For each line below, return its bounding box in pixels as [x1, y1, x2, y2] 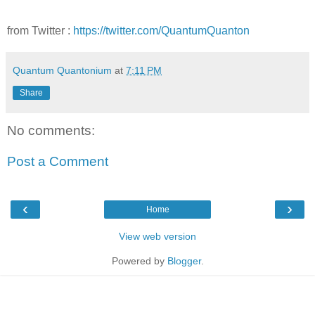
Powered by [111, 255, 167, 267]
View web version [119, 231, 196, 243]
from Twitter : [7, 25, 73, 37]
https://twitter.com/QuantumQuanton [73, 25, 250, 37]
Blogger [167, 255, 201, 267]
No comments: [7, 123, 95, 139]
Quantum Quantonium [13, 65, 112, 77]
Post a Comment [7, 154, 108, 169]
